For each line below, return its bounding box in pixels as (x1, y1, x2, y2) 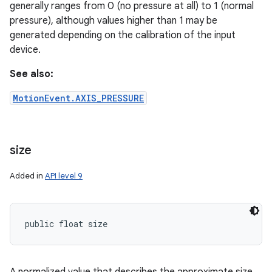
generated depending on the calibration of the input (10, 29, 236, 41)
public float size (25, 218, 107, 229)
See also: (10, 68, 53, 80)
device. (10, 44, 41, 56)
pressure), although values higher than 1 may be (10, 15, 217, 27)
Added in (10, 171, 45, 181)
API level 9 (45, 171, 83, 181)
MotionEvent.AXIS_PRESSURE (13, 92, 144, 104)
